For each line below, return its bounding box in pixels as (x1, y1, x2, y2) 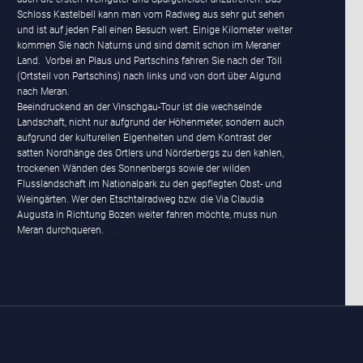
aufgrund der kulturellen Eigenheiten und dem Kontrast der (16, 132, 271, 143)
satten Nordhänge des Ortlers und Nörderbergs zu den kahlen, (16, 147, 284, 159)
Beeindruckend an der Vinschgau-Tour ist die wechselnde (16, 101, 262, 113)
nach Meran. (16, 86, 72, 97)
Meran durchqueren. (16, 224, 104, 236)
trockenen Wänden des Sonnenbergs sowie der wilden (16, 163, 250, 174)
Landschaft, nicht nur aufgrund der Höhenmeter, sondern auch (16, 117, 284, 128)
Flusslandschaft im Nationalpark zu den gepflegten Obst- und (16, 178, 282, 190)
